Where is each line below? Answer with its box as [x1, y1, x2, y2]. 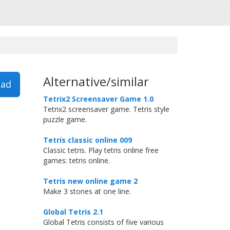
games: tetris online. [43, 156, 110, 165]
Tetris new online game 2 [43, 176, 138, 186]
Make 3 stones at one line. [43, 186, 131, 196]
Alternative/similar [43, 73, 149, 90]
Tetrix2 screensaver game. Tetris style [43, 104, 169, 114]
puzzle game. [43, 114, 87, 124]
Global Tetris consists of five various [43, 217, 164, 227]
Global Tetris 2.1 [43, 207, 103, 217]
